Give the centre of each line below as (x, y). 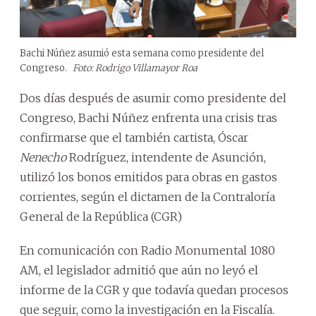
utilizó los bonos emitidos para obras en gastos (148, 177)
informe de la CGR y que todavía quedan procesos (154, 290)
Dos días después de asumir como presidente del (153, 98)
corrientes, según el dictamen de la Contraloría (147, 196)
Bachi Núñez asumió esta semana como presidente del (142, 53)
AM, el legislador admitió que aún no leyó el (139, 270)
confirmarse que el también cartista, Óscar (134, 137)
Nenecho (43, 157)
